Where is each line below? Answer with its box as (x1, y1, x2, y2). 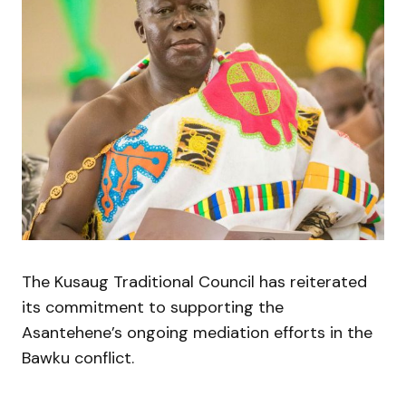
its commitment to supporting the (22, 296, 284, 319)
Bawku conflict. (22, 347, 134, 370)
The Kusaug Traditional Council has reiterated (22, 271, 367, 294)
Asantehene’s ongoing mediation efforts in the (22, 322, 372, 344)
